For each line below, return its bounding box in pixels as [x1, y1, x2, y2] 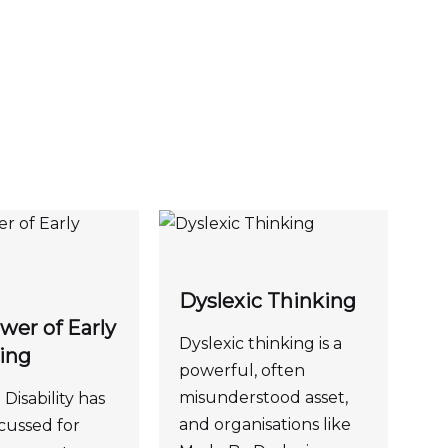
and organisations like [179, 414, 352, 434]
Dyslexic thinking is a [179, 333, 343, 353]
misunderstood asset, [179, 387, 349, 407]
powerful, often [179, 360, 306, 380]
